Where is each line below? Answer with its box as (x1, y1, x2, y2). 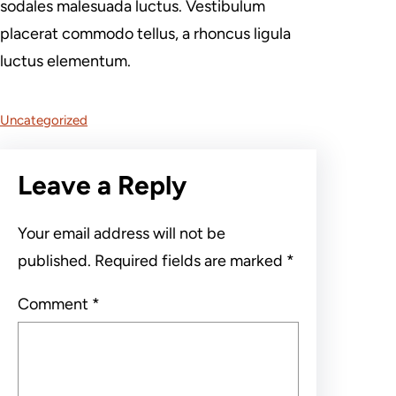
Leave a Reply (18, 168, 187, 202)
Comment (18, 293, 92, 314)
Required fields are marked (95, 250, 286, 270)
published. (18, 250, 91, 270)
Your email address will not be (18, 223, 225, 243)
